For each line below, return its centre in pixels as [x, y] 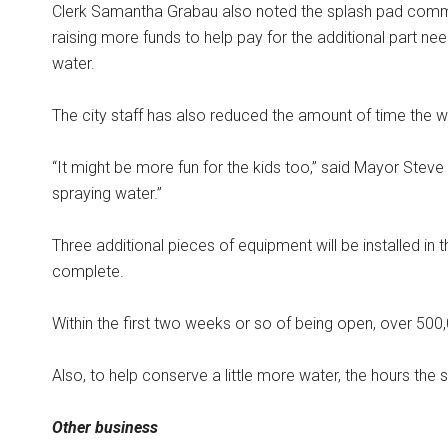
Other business [105, 427]
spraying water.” [107, 193]
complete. [88, 271]
